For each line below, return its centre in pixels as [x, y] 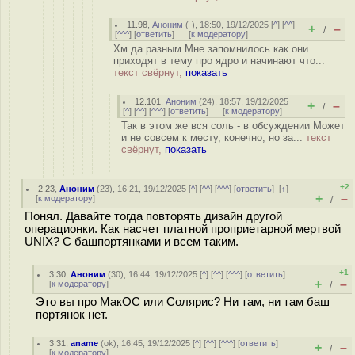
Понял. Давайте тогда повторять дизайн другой [153, 216]
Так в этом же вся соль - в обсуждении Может [233, 126]
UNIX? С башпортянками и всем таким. [132, 242]
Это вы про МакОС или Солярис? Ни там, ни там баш [183, 302]
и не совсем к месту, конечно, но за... [214, 137]
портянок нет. [72, 315]
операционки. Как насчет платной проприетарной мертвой [183, 229]
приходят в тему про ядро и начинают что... [219, 61]
